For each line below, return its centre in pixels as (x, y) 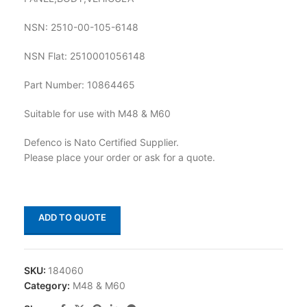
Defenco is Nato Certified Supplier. (101, 142)
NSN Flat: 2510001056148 (85, 56)
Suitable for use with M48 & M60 (97, 113)
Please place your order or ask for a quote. (120, 157)
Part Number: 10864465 (79, 84)
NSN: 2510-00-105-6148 (81, 27)
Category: (47, 285)
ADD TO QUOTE (72, 217)
